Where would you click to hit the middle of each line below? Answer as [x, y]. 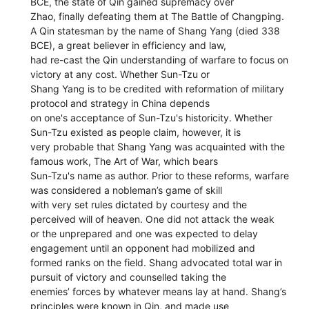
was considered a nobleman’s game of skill [127, 190]
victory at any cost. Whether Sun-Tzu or [120, 74]
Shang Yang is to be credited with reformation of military [158, 88]
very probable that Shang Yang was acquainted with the [158, 146]
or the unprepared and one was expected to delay [144, 233]
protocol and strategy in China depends [120, 103]
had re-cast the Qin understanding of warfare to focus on [160, 59]
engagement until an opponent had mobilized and [143, 248]
